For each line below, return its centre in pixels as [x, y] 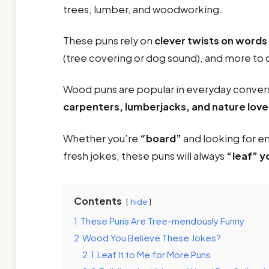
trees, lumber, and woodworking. [143, 10]
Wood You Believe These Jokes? [151, 237]
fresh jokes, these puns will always [144, 156]
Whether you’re [101, 138]
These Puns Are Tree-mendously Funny [162, 220]
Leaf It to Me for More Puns [154, 254]
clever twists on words [210, 41]
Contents [98, 201]
